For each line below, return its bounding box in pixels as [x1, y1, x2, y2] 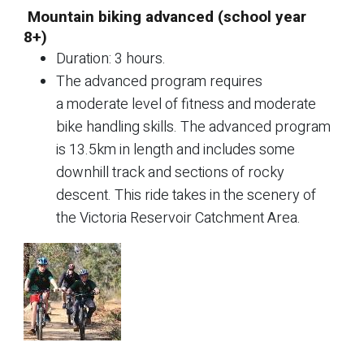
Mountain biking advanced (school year [24, 5, 306, 28]
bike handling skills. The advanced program [56, 115, 331, 138]
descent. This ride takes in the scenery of [56, 184, 316, 206]
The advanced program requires [56, 70, 262, 93]
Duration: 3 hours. [56, 47, 166, 70]
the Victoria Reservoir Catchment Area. [56, 206, 301, 229]
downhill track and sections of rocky [56, 161, 284, 184]
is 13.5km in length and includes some [56, 138, 295, 161]
